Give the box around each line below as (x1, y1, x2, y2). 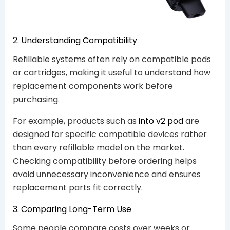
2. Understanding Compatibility (12, 34, 137, 46)
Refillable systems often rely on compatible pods (12, 53, 211, 66)
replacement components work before (12, 80, 173, 92)
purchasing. (12, 93, 60, 106)
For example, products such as (12, 115, 139, 127)
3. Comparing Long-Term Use (12, 203, 131, 216)
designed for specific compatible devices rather (12, 128, 207, 141)
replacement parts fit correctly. (12, 182, 143, 194)
